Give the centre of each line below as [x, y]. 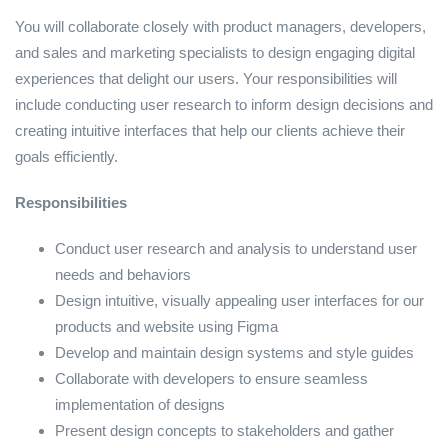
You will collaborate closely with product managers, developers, [220, 26]
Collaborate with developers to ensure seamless [211, 378]
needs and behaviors [123, 274]
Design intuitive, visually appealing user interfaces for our [239, 300]
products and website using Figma [166, 326]
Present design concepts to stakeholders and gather [224, 430]
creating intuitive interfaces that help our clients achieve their [210, 130]
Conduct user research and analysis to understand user [236, 248]
